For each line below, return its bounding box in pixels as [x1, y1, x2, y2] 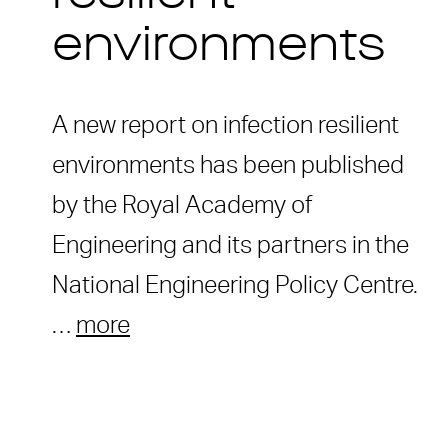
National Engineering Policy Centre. [52, 273, 418, 298]
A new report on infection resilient [52, 113, 399, 138]
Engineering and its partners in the [52, 233, 409, 258]
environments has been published [52, 153, 404, 178]
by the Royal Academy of [52, 193, 312, 218]
